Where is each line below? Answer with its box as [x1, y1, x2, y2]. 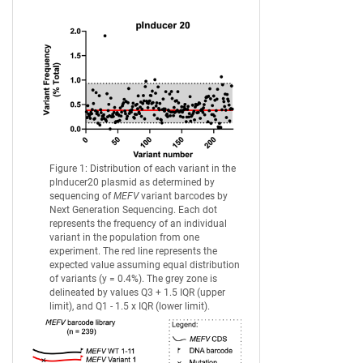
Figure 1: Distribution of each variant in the [49, 163, 236, 175]
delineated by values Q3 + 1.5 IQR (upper [49, 287, 225, 299]
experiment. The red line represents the [49, 246, 217, 258]
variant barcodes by [139, 190, 228, 203]
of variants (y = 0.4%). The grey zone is [49, 273, 217, 285]
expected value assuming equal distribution [49, 259, 240, 271]
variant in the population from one [49, 232, 199, 244]
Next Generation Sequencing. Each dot [49, 204, 217, 216]
